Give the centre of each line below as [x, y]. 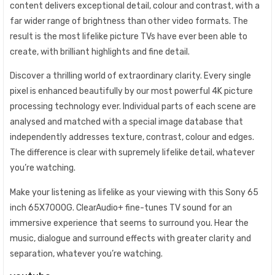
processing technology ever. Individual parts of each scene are [133, 107]
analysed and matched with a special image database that [126, 122]
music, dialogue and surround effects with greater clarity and [130, 238]
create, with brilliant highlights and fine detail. [100, 52]
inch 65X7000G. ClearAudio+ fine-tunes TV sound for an [121, 207]
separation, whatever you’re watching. [86, 254]
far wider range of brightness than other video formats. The [129, 21]
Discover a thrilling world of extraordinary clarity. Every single [130, 76]
